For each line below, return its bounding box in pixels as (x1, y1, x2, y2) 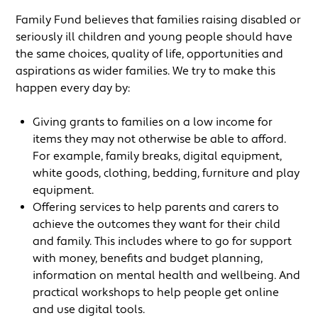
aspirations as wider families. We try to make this (16, 64, 276, 79)
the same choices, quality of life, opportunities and (16, 47, 284, 62)
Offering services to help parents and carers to (33, 200, 280, 215)
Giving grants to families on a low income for (33, 115, 273, 130)
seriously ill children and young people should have (16, 30, 293, 45)
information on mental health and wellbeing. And (33, 268, 301, 283)
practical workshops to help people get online (33, 285, 280, 300)
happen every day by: (16, 81, 131, 96)
